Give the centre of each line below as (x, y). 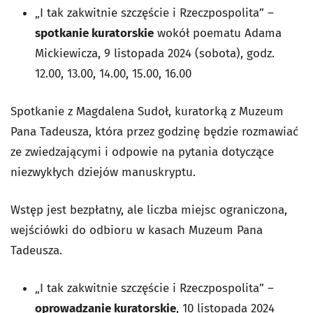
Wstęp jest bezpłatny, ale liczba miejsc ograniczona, (149, 210)
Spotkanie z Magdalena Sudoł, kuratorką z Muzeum (147, 111)
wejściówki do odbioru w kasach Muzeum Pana (137, 230)
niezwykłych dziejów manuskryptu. (105, 172)
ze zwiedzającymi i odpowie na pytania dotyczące (142, 152)
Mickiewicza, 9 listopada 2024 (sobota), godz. (155, 53)
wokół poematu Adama (218, 33)
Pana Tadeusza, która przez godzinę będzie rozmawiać (154, 131)
